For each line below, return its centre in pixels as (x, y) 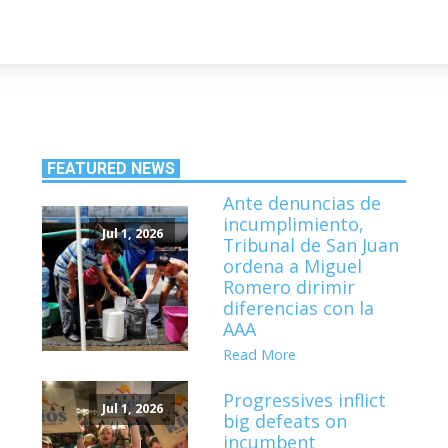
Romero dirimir (289, 287)
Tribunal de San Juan (311, 245)
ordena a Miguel (293, 266)
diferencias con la (299, 308)
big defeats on (285, 420)
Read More (260, 355)
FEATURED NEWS (111, 169)
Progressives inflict (305, 399)
